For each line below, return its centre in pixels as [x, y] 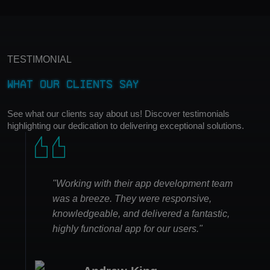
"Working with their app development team [143, 184]
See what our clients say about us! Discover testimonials [118, 114]
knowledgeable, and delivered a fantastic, [141, 214]
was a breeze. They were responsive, [132, 199]
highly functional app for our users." [127, 229]
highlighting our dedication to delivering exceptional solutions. [126, 126]
